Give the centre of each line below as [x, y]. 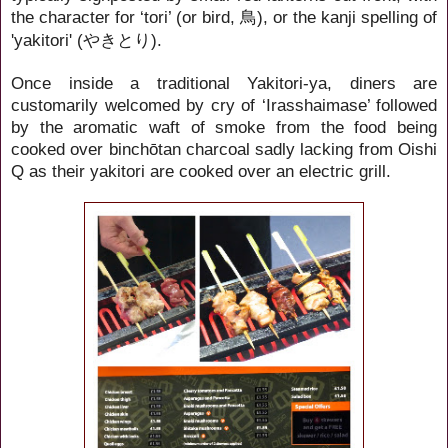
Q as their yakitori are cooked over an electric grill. [201, 170]
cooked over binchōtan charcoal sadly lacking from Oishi [224, 148]
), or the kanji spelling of [347, 16]
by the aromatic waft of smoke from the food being [224, 126]
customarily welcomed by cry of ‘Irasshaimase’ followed [224, 104]
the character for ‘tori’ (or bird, [125, 16]
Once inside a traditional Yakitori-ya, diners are [224, 82]
